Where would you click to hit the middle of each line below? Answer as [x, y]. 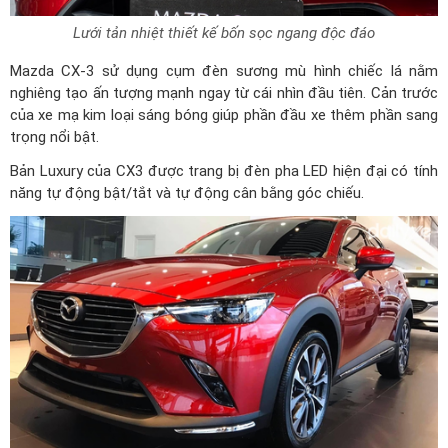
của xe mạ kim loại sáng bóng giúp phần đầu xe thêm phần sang [224, 115]
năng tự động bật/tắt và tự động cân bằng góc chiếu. [187, 193]
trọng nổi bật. [54, 137]
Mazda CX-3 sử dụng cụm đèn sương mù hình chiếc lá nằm [224, 71]
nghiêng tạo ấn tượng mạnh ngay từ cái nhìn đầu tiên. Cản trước [224, 93]
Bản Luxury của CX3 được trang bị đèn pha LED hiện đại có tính [224, 171]
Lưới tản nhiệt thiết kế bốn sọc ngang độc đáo [224, 33]
